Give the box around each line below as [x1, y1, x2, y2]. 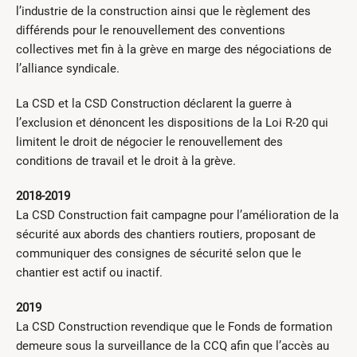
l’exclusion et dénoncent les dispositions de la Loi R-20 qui [16, 116, 328, 131]
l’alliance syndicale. [16, 61, 120, 76]
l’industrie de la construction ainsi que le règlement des [16, 4, 311, 19]
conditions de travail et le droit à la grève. [16, 154, 236, 169]
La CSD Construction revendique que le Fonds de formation [16, 320, 332, 335]
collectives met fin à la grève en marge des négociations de [16, 42, 331, 57]
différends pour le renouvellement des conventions [16, 23, 285, 38]
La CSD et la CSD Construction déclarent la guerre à [16, 96, 292, 112]
